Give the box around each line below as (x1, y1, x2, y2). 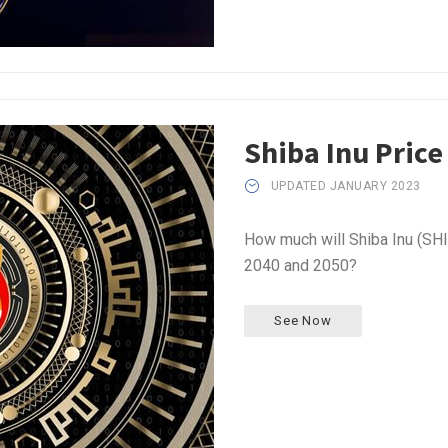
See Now (274, 312, 332, 328)
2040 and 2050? (244, 255, 357, 275)
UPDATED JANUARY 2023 (270, 178, 421, 193)
